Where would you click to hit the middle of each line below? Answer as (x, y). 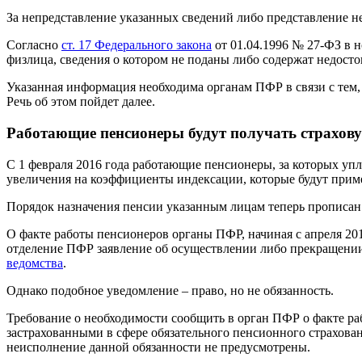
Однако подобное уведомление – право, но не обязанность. (170, 290)
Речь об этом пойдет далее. (81, 102)
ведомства (35, 263)
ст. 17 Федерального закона (137, 45)
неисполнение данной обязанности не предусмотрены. (158, 347)
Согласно (34, 45)
